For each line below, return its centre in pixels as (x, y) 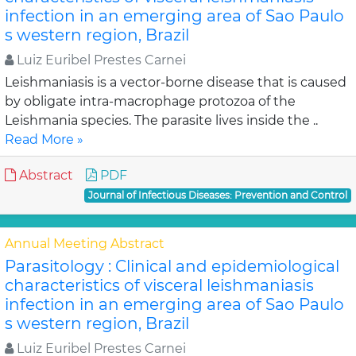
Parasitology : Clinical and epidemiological (172, 266)
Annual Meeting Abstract (85, 244)
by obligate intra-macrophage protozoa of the (150, 101)
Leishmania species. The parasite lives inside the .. (161, 120)
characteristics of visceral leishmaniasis (159, 285)
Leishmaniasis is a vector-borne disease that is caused (176, 82)
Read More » (44, 139)
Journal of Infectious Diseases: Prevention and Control (218, 195)
